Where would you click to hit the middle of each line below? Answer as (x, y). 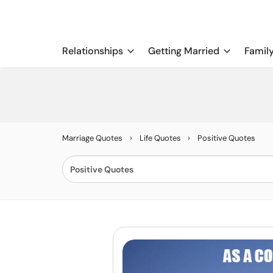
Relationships (93, 51)
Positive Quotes (226, 138)
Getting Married (184, 51)
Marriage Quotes (92, 138)
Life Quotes (161, 138)
